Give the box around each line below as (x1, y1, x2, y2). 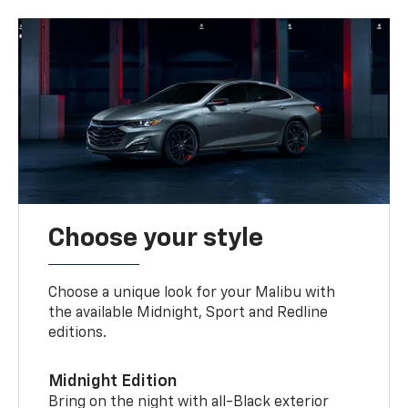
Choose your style (48, 226, 264, 252)
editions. (48, 326, 107, 342)
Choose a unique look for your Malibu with (48, 286, 336, 301)
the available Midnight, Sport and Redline (48, 306, 329, 321)
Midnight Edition (48, 373, 178, 391)
